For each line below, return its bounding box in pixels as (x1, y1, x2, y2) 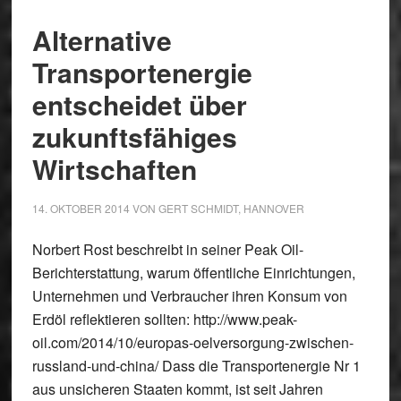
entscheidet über (31, 85, 247, 124)
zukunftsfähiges (31, 117, 237, 156)
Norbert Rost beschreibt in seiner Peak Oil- (31, 239, 303, 260)
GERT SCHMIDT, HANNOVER (158, 200, 304, 216)
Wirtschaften (31, 149, 197, 188)
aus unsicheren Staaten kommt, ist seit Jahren (31, 379, 323, 399)
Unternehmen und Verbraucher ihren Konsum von (31, 286, 347, 306)
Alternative (31, 21, 172, 59)
